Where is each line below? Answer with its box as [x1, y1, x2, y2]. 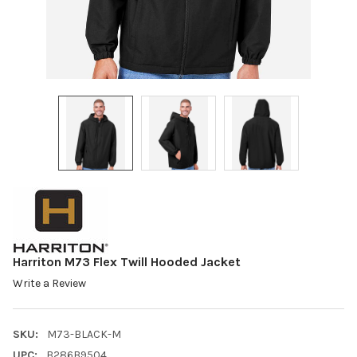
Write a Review [13, 277, 86, 291]
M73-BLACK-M [46, 328, 121, 342]
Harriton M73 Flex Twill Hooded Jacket [13, 253, 241, 269]
